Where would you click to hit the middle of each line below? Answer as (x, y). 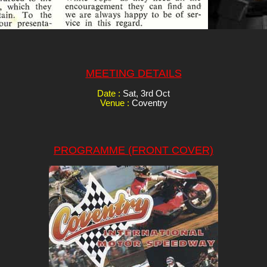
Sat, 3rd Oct (146, 93)
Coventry (149, 103)
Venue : (116, 103)
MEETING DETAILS (133, 74)
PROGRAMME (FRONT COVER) (133, 150)
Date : (110, 93)
